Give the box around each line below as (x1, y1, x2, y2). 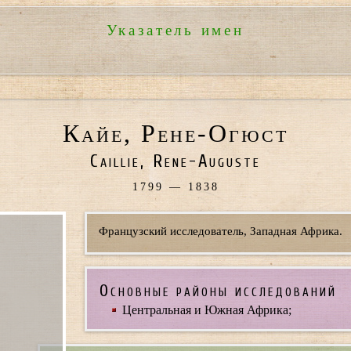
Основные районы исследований (100, 280, 337, 300)
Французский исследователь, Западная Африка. (98, 225, 342, 238)
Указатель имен (107, 22, 244, 39)
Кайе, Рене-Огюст (63, 119, 288, 147)
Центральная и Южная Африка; (121, 302, 291, 317)
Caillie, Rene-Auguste (90, 151, 261, 172)
